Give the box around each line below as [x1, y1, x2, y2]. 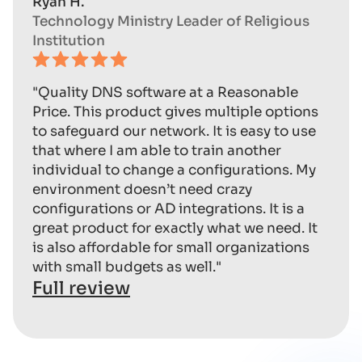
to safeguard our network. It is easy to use [32, 122, 316, 140]
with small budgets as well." [32, 258, 221, 276]
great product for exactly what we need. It [32, 219, 318, 237]
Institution [32, 32, 105, 49]
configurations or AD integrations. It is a [32, 200, 305, 217]
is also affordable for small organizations [32, 238, 309, 256]
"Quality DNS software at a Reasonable [32, 83, 298, 101]
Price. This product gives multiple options [32, 103, 318, 120]
